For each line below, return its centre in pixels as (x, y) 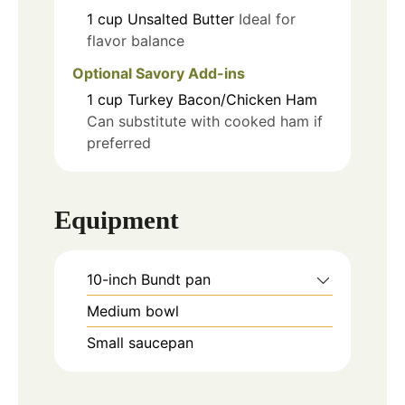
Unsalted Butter (181, 19)
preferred (119, 143)
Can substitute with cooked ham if (205, 122)
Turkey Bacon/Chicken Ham (222, 100)
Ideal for (267, 19)
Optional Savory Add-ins (159, 74)
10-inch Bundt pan (149, 279)
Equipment (117, 219)
